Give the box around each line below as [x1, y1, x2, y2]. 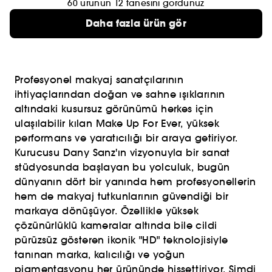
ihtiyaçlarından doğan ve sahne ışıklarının [15, 88, 225, 100]
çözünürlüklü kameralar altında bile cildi [15, 219, 217, 231]
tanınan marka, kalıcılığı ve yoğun [15, 248, 185, 260]
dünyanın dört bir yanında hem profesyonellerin [15, 175, 256, 188]
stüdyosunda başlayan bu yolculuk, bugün [15, 161, 230, 173]
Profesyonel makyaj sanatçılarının [15, 73, 184, 86]
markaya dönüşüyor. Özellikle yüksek [15, 205, 199, 217]
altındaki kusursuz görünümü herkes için [15, 103, 214, 115]
